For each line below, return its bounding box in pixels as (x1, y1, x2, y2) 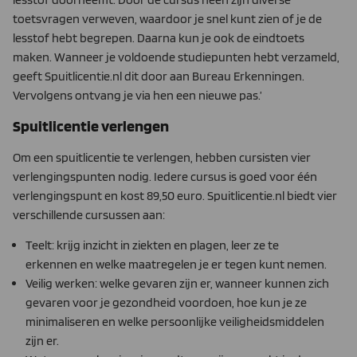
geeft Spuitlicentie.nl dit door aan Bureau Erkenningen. (13, 68, 304, 84)
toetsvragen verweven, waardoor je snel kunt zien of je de (13, 10, 322, 26)
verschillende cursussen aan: (13, 206, 165, 222)
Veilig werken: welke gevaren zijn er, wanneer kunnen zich (25, 276, 329, 292)
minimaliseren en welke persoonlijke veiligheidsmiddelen (25, 314, 324, 330)
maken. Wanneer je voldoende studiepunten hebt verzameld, (13, 49, 339, 65)
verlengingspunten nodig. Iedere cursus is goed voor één (13, 168, 317, 184)
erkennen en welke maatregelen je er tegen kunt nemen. (25, 257, 327, 273)
